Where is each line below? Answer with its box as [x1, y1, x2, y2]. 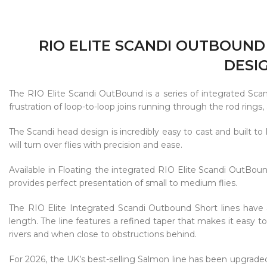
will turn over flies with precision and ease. [9, 139, 182, 150]
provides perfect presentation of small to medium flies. [9, 177, 237, 188]
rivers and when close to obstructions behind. [9, 228, 197, 240]
